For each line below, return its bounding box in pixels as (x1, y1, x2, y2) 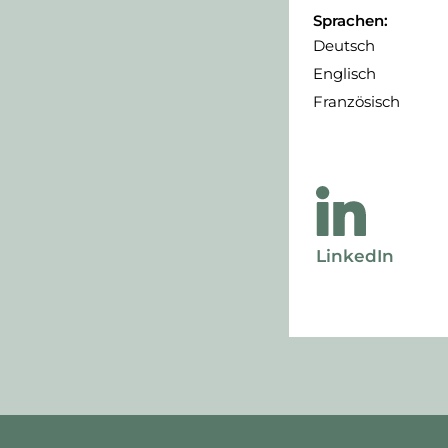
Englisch (312, 64, 376, 84)
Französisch (312, 92, 400, 112)
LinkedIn (315, 246, 394, 267)
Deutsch (312, 36, 375, 56)
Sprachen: (312, 11, 388, 31)
